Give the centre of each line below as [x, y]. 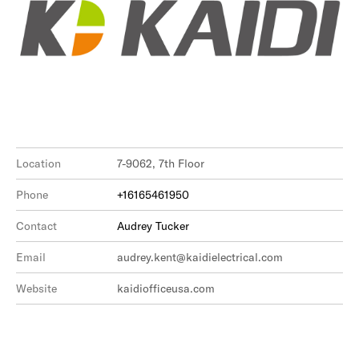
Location [38, 163]
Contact [36, 226]
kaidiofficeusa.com [166, 288]
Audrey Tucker [153, 226]
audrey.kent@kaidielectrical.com [200, 257]
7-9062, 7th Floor [191, 163]
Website [36, 288]
